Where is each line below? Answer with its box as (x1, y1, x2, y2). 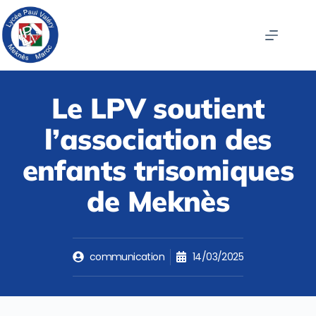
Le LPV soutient (51, 90, 265, 126)
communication (89, 249, 165, 264)
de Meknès (86, 183, 230, 219)
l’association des (44, 121, 272, 157)
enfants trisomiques (22, 152, 294, 188)
